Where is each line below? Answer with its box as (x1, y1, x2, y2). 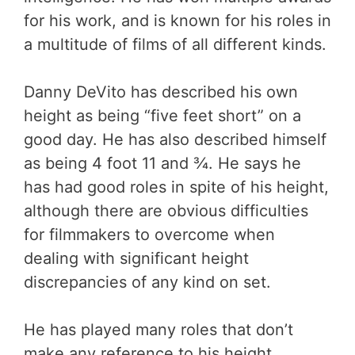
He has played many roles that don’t (24, 319, 293, 339)
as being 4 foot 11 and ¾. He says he (24, 153, 301, 173)
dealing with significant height (24, 248, 249, 268)
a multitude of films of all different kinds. (24, 34, 326, 54)
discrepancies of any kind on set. (24, 272, 271, 292)
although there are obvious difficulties (24, 200, 308, 220)
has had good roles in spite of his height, (24, 177, 329, 197)
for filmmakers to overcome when (24, 224, 275, 244)
